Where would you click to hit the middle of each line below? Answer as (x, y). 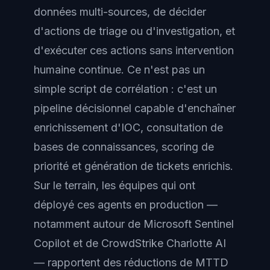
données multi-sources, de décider (120, 11)
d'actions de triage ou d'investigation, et (134, 31)
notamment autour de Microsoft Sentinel (134, 224)
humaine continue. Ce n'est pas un (119, 69)
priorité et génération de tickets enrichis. (133, 166)
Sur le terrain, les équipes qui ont (115, 185)
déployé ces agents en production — (126, 204)
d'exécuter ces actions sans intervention (134, 50)
